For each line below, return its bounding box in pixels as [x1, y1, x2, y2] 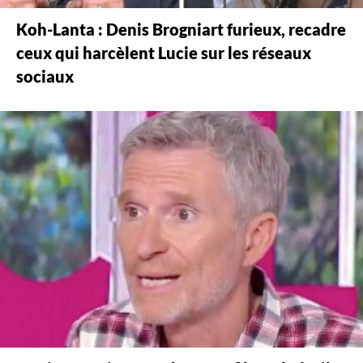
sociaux [16, 67, 74, 87]
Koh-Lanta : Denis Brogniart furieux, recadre [16, 20, 346, 40]
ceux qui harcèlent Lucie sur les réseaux [16, 44, 311, 63]
